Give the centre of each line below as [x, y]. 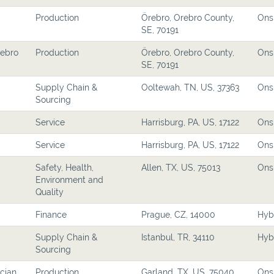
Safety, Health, [65, 168]
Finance [51, 215]
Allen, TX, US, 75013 [181, 168]
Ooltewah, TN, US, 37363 [190, 87]
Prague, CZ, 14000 [178, 215]
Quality [50, 192]
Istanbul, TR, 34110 [178, 237]
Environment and [69, 180]
